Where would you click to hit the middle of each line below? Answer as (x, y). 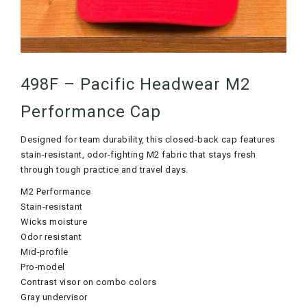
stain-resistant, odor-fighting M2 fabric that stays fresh (138, 155)
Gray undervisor (54, 297)
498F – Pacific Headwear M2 (135, 85)
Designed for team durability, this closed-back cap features (148, 140)
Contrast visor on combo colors (88, 282)
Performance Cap (91, 112)
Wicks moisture (54, 222)
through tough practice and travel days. (105, 170)
